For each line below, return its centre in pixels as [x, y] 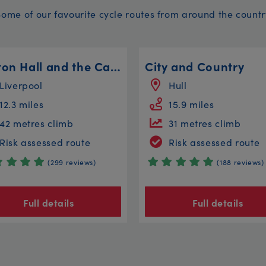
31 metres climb [205, 123]
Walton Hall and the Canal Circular [116, 66]
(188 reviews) [240, 161]
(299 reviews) [72, 161]
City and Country [195, 66]
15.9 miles [191, 104]
